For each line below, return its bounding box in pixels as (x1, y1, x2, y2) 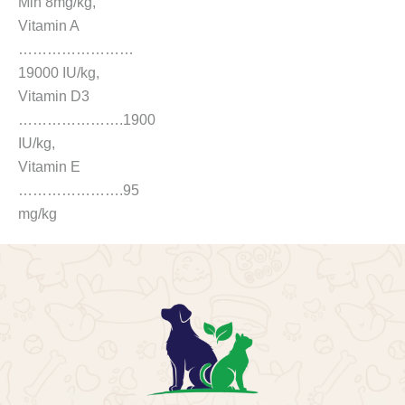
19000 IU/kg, (18, 65, 99, 80)
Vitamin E (18, 159, 80, 174)
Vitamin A (18, 18, 79, 33)
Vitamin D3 (18, 89, 89, 104)
